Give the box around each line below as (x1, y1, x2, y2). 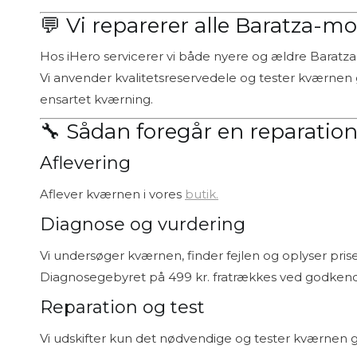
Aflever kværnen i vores (40, 186, 185, 202)
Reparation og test (40, 296, 205, 318)
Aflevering (40, 151, 131, 174)
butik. (185, 186, 218, 202)
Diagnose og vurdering (40, 213, 245, 235)
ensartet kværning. (40, 91, 153, 107)
